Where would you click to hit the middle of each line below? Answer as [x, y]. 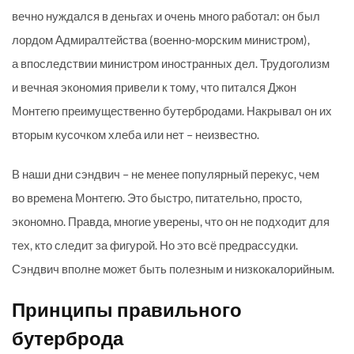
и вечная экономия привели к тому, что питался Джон [154, 87]
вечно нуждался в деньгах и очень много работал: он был [166, 16]
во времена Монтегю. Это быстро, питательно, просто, [157, 198]
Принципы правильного [127, 311]
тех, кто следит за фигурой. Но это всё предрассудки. [155, 245]
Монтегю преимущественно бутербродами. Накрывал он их [172, 111]
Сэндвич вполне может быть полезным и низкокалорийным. [173, 269]
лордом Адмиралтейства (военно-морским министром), [161, 40]
